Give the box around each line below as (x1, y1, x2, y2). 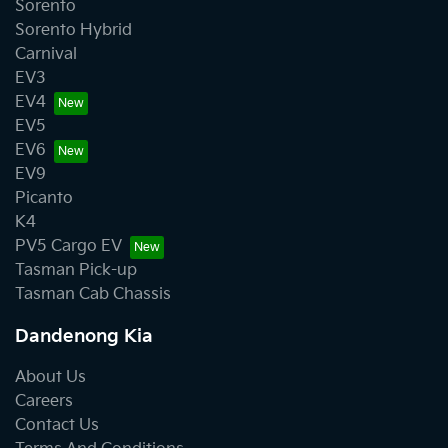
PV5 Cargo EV (15, 237, 122, 257)
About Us (15, 368, 86, 388)
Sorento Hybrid (15, 21, 132, 41)
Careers (15, 392, 73, 412)
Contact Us (15, 416, 99, 436)
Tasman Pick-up (15, 261, 137, 281)
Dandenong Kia (15, 326, 153, 348)
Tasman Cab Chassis (15, 285, 171, 305)
